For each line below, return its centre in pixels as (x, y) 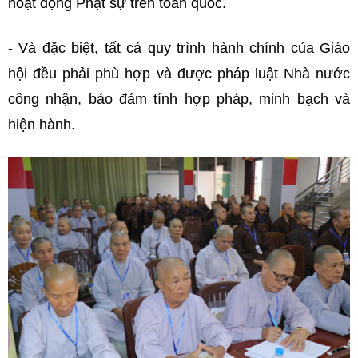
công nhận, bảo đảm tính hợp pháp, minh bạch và (179, 99)
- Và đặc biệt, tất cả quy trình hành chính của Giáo (179, 48)
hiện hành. (42, 124)
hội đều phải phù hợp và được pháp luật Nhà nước (179, 73)
